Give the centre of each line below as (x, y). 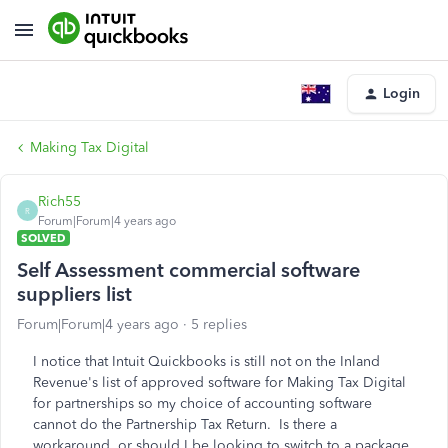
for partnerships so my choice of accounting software (202, 403)
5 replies (219, 324)
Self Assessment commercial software (188, 270)
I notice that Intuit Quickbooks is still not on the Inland (206, 361)
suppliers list (74, 294)
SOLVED (43, 238)
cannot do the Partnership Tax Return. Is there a (185, 424)
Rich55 (59, 201)
